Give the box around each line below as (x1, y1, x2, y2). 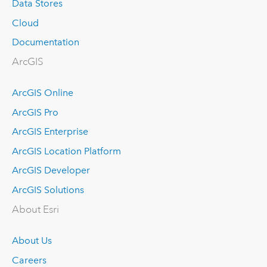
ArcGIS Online (11, 87, 73, 99)
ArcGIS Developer (11, 164, 90, 176)
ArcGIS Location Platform (11, 145, 121, 157)
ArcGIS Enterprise (11, 126, 88, 138)
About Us (11, 234, 52, 246)
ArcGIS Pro (11, 106, 58, 118)
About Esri (11, 203, 59, 216)
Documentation (11, 36, 79, 48)
